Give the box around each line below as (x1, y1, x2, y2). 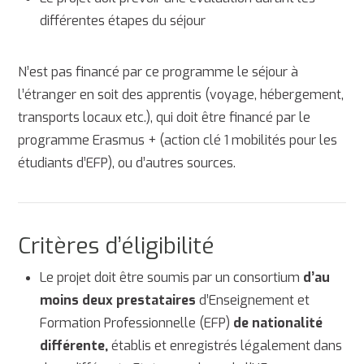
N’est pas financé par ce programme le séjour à (18, 63, 299, 80)
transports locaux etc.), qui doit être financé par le (18, 108, 311, 126)
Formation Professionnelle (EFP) (39, 314, 233, 331)
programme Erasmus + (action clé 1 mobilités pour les (18, 131, 338, 149)
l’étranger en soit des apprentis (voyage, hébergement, (18, 85, 344, 103)
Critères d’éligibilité (18, 232, 215, 262)
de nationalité (232, 314, 323, 331)
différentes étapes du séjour (39, 12, 206, 30)
